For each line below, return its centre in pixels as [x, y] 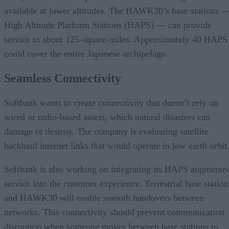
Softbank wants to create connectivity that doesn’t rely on [111, 102]
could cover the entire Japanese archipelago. [86, 53]
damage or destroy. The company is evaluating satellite [106, 131]
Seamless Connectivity [63, 78]
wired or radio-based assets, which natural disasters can [107, 117]
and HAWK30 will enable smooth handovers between [104, 198]
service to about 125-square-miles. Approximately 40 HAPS [116, 39]
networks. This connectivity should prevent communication [114, 212]
